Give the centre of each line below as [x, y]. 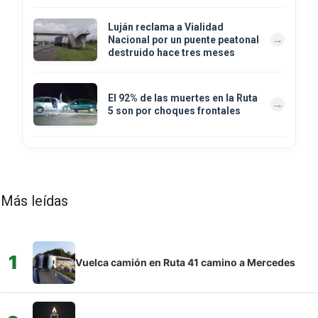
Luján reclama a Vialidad [166, 27]
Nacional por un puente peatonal [183, 39]
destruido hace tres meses [171, 52]
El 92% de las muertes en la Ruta [183, 98]
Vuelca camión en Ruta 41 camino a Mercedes [185, 262]
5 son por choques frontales [174, 110]
